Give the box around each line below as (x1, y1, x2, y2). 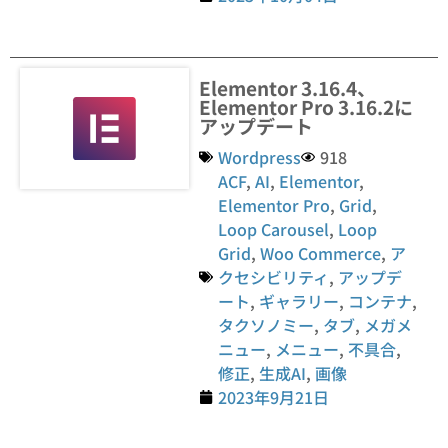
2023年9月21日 (218, 385, 330, 409)
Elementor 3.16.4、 (199, 74, 377, 101)
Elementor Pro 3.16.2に (199, 93, 414, 120)
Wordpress (218, 145, 302, 169)
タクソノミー (218, 313, 315, 337)
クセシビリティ (218, 265, 330, 289)
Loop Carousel (218, 217, 330, 241)
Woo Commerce (260, 241, 382, 265)
